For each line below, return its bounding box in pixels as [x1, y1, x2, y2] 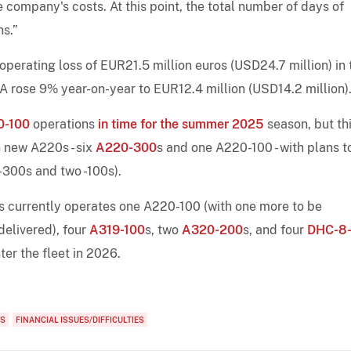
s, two [145, 222, 182, 237]
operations [30, 116, 98, 132]
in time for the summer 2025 [98, 116, 264, 132]
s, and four [243, 222, 307, 237]
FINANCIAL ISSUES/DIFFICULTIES [16, 314, 144, 324]
